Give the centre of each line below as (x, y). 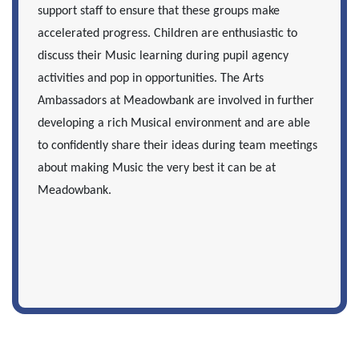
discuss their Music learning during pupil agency (163, 56)
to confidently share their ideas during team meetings (177, 146)
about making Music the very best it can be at (157, 169)
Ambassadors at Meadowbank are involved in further (176, 101)
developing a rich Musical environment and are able (174, 124)
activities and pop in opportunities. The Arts (151, 79)
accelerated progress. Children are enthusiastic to (167, 34)
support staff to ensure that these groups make (159, 12)
